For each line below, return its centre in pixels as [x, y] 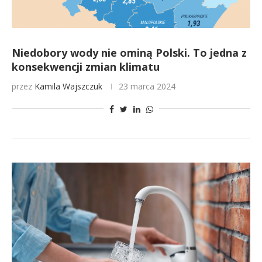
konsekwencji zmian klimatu [86, 67]
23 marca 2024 [147, 86]
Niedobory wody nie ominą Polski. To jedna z [129, 53]
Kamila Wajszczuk [68, 86]
